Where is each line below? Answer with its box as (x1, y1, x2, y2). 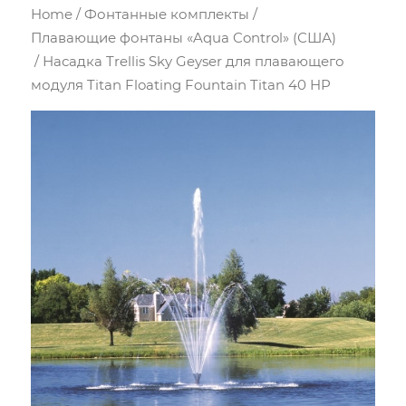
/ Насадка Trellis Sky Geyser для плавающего (31, 53, 345, 70)
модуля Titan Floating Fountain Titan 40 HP (31, 76, 332, 93)
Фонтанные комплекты (84, 5, 250, 23)
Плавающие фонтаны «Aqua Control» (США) (31, 29, 337, 46)
